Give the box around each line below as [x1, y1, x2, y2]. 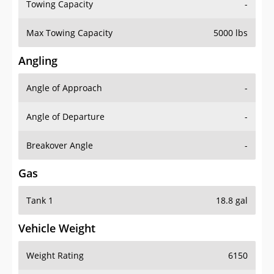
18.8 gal [216, 194, 248, 207]
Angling [18, 53, 57, 68]
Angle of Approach [26, 82, 102, 94]
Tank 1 [26, 194, 53, 207]
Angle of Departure [26, 111, 105, 123]
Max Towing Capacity [26, 27, 113, 39]
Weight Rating [26, 250, 84, 262]
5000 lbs [213, 27, 248, 39]
